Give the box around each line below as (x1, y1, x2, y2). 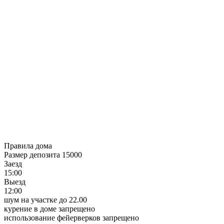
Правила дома (4, 141, 52, 150)
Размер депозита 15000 (4, 150, 82, 159)
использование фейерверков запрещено (4, 213, 139, 222)
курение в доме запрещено (4, 204, 95, 213)
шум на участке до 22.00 (4, 195, 87, 204)
